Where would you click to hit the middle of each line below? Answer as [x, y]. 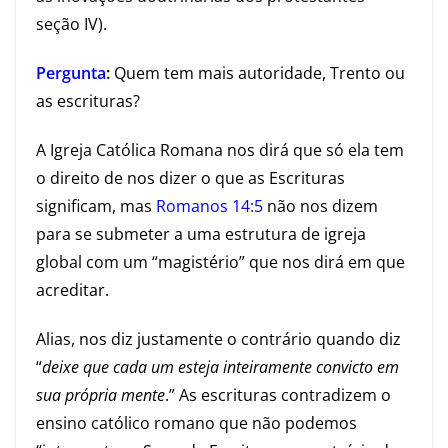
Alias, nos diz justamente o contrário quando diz [218, 339]
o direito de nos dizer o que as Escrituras [190, 178]
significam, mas [96, 206]
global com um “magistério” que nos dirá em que [220, 262]
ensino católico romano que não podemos [196, 423]
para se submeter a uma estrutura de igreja [201, 234]
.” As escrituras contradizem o [278, 395]
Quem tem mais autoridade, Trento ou [257, 73]
